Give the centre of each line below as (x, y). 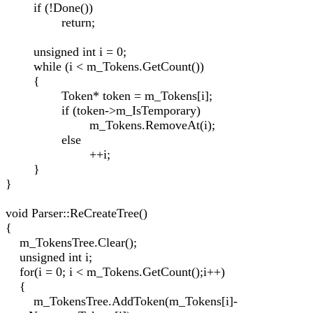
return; (50, 22)
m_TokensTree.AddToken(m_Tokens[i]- (122, 301)
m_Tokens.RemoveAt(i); (110, 125)
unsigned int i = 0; (66, 52)
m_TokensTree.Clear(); (71, 242)
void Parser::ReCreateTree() (77, 213)
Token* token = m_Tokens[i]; (109, 96)
